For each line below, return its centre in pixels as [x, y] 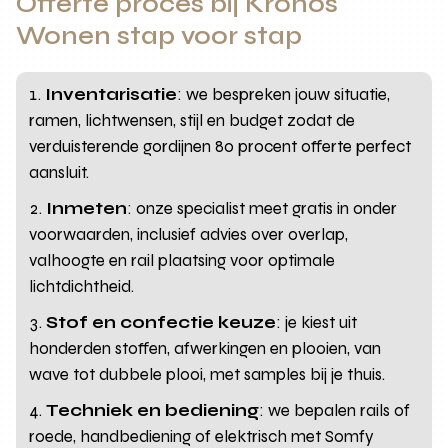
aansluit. [59, 172]
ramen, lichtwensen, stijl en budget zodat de [192, 120]
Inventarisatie [111, 94]
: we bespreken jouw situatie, [284, 94]
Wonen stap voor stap [159, 35]
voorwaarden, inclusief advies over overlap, [189, 234]
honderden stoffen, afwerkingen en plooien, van [205, 348]
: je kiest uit [317, 322]
